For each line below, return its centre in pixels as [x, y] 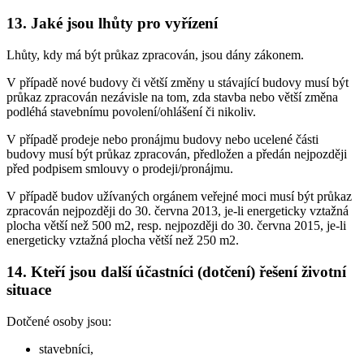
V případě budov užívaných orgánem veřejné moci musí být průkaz [179, 197]
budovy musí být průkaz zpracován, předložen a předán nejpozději [177, 154]
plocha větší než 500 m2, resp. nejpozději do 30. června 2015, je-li [176, 226]
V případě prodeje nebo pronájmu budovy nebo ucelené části [162, 140]
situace [29, 289]
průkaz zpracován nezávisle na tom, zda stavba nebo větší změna [172, 97]
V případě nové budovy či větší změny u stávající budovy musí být [178, 83]
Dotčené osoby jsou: [59, 321]
